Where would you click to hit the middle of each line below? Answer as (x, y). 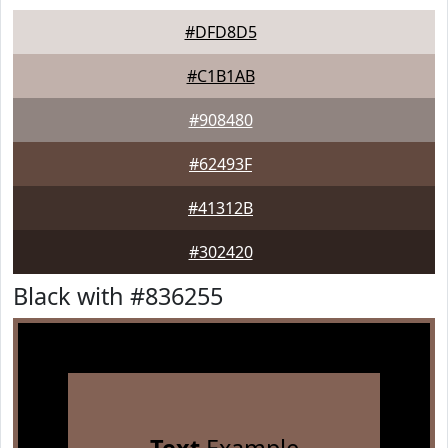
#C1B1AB (220, 76)
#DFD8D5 (220, 32)
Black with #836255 (118, 296)
